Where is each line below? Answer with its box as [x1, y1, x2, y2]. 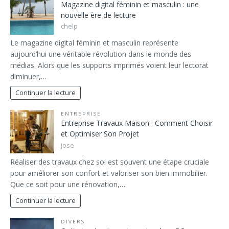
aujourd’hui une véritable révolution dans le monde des [10, 49, 191, 59]
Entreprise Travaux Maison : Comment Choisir [61, 118, 213, 128]
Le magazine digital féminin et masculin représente [10, 38, 178, 48]
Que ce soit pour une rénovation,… [10, 179, 125, 189]
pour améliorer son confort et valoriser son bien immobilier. [10, 168, 208, 178]
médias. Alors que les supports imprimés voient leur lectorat [10, 60, 209, 71]
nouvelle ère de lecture [61, 10, 136, 20]
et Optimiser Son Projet [61, 129, 139, 139]
